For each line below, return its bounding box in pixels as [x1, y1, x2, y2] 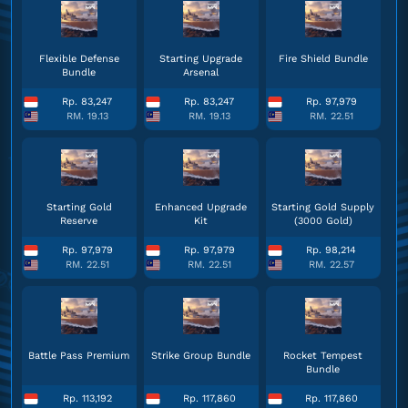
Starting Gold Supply [271, 201, 375, 213]
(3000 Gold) [293, 215, 352, 227]
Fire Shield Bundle [278, 53, 368, 65]
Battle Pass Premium [28, 350, 130, 362]
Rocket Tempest [283, 350, 363, 362]
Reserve [60, 215, 98, 227]
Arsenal [183, 66, 219, 78]
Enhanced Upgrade [155, 201, 248, 213]
